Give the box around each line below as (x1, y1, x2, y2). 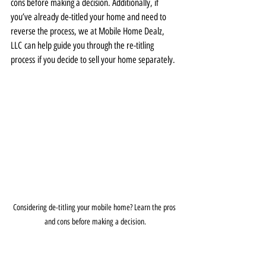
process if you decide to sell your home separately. (11, 54, 175, 65)
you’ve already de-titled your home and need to (11, 11, 168, 23)
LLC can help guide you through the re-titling (11, 40, 156, 51)
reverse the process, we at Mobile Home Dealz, (11, 26, 166, 37)
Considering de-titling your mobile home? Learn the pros (12, 202, 178, 213)
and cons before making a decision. (44, 216, 146, 227)
